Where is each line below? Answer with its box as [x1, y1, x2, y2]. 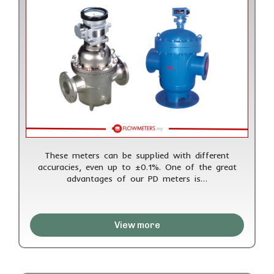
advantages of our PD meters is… [67, 172, 207, 184]
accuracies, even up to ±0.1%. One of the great [37, 161, 237, 172]
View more [114, 219, 160, 231]
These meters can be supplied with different [45, 149, 229, 161]
